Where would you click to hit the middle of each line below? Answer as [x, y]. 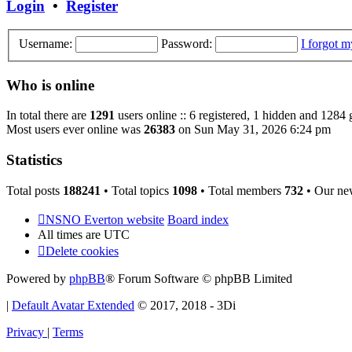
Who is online [50, 85]
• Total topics [136, 190]
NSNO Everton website [105, 219]
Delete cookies [82, 251]
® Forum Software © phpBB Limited [199, 278]
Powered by [38, 278]
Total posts [35, 190]
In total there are [48, 115]
